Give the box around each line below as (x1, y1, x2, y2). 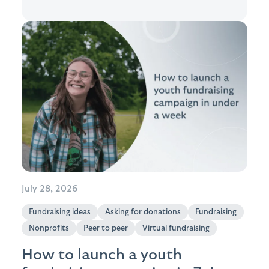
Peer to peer (83, 223, 128, 232)
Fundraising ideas (29, 207, 91, 216)
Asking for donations (105, 207, 181, 216)
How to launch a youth (22, 246, 182, 262)
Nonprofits (29, 223, 69, 232)
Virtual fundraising (142, 223, 210, 232)
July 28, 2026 (22, 184, 77, 193)
